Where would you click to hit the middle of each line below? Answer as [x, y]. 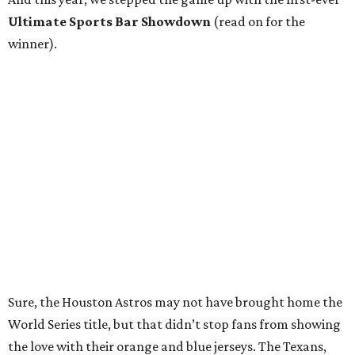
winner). [32, 44]
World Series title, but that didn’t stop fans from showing [174, 324]
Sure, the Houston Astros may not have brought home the [175, 302]
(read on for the [258, 22]
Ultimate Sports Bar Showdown [109, 22]
